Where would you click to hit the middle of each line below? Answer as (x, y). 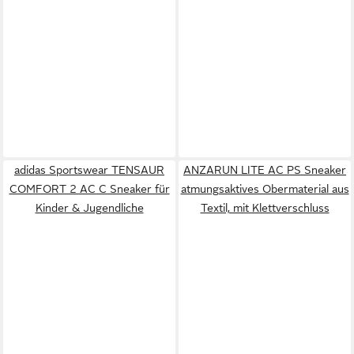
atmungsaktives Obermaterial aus (265, 189)
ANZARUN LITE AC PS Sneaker (265, 170)
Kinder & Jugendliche (89, 208)
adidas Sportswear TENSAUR (89, 170)
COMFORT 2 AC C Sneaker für (89, 189)
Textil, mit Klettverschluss (265, 208)
